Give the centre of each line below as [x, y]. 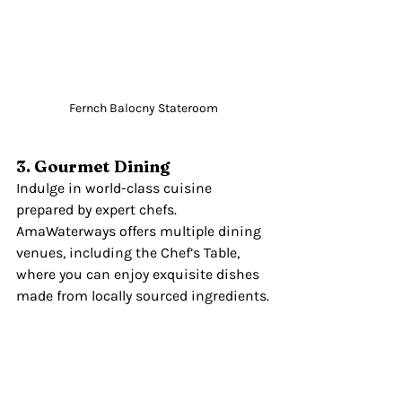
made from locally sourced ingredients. [143, 295]
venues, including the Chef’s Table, [130, 252]
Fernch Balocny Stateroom [144, 108]
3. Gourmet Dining [93, 166]
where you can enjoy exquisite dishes [140, 274]
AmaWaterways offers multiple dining [140, 231]
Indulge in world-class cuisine [116, 188]
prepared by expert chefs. [98, 209]
